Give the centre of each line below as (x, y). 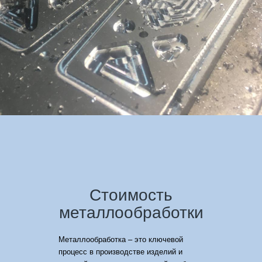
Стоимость (131, 194)
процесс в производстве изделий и (120, 251)
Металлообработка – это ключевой (121, 239)
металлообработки (131, 212)
